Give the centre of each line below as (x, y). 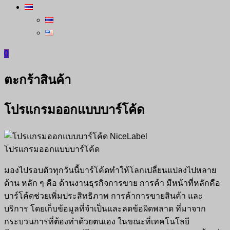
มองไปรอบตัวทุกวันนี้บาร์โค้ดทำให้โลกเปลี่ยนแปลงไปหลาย (110, 170)
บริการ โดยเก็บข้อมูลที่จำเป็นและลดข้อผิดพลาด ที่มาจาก (105, 208)
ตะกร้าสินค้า (37, 80)
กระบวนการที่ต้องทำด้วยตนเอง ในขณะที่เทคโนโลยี (97, 221)
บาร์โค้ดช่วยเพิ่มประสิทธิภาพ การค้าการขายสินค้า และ (103, 196)
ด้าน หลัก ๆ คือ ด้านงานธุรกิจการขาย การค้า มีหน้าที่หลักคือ (112, 183)
